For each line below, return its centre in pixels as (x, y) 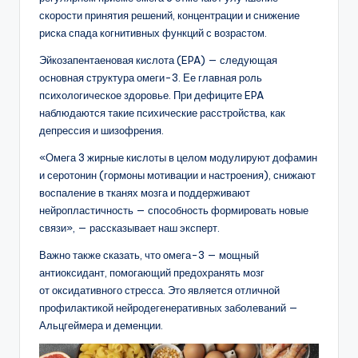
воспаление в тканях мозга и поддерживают (145, 193)
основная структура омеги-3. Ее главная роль (151, 78)
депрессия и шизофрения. (101, 131)
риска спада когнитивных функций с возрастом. (153, 33)
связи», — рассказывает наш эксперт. (129, 228)
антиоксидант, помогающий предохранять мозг (152, 273)
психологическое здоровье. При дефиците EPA (151, 95)
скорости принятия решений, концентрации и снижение (169, 16)
